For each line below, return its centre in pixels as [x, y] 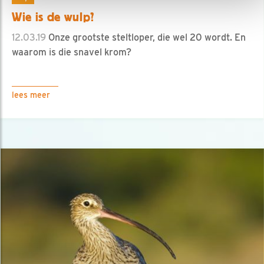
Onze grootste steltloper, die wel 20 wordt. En [146, 37]
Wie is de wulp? [54, 17]
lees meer [31, 95]
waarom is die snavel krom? [72, 52]
